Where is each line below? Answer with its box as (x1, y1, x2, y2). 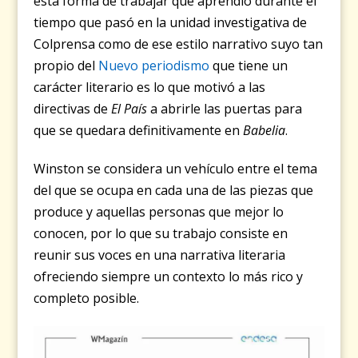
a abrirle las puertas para (147, 99, 303, 117)
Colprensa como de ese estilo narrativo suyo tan (34, 34, 324, 53)
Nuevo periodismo (98, 56, 210, 74)
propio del (34, 56, 99, 74)
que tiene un (209, 56, 288, 74)
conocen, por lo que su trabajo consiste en (34, 224, 288, 242)
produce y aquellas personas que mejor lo (34, 202, 284, 221)
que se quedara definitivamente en (34, 121, 244, 139)
